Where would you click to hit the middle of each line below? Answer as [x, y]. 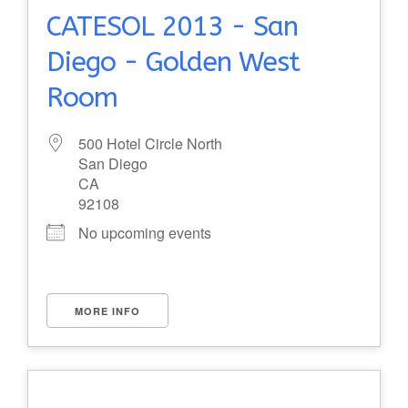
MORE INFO [107, 311]
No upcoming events [145, 233]
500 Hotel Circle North [150, 143]
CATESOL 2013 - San [172, 26]
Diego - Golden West [173, 62]
